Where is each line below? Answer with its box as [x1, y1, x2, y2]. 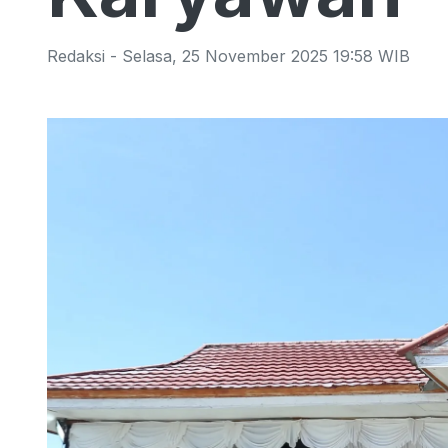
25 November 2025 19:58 [182, 46, 373, 66]
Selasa [122, 46, 172, 66]
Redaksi [47, 46, 105, 66]
